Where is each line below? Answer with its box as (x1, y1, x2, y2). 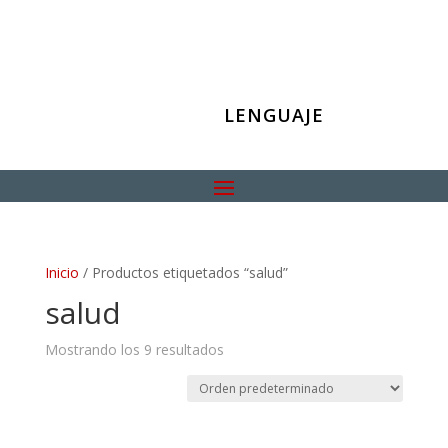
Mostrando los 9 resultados (44, 339, 224, 359)
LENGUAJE (224, 102, 324, 127)
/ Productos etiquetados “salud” (78, 262, 288, 282)
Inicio (44, 262, 79, 282)
